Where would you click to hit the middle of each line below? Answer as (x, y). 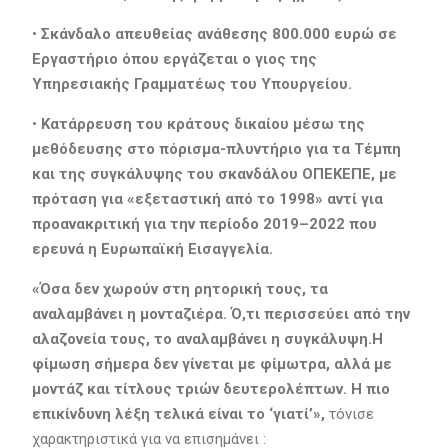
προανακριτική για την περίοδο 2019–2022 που (204, 223)
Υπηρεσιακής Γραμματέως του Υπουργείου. (191, 83)
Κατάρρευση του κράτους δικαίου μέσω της (202, 123)
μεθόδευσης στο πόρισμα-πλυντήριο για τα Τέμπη (216, 148)
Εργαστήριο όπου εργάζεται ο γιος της (174, 58)
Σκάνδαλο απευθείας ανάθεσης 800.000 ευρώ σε (218, 33)
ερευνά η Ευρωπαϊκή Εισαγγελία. (152, 248)
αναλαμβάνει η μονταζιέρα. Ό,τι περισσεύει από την (220, 313)
